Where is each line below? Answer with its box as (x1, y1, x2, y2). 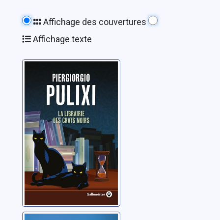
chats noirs (25, 76, 83, 90)
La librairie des (25, 62, 103, 76)
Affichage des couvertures (41, 17, 146, 27)
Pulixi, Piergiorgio (25, 95, 91, 106)
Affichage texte (30, 34, 92, 45)
